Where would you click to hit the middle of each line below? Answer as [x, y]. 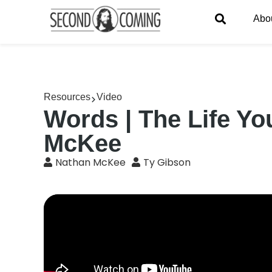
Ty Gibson [167, 162]
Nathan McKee [91, 162]
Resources [67, 97]
